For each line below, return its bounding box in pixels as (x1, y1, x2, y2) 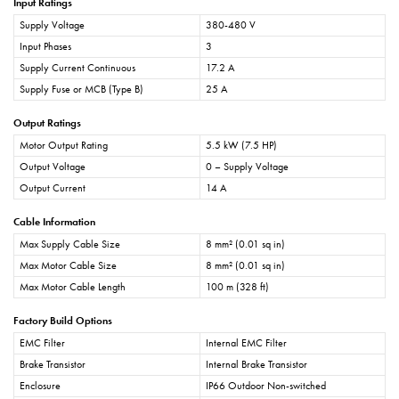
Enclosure (20, 379, 61, 394)
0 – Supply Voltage (206, 159, 289, 175)
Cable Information (13, 215, 95, 230)
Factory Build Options (13, 313, 112, 329)
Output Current (20, 181, 85, 196)
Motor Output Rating (20, 138, 108, 153)
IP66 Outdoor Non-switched (206, 379, 326, 394)
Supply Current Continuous (20, 61, 135, 76)
